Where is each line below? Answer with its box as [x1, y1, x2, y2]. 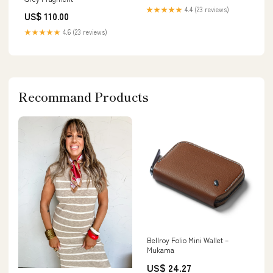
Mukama [147, 244, 174, 255]
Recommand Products [18, 88, 149, 105]
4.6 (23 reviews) [61, 27, 107, 37]
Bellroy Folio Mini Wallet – [147, 235, 229, 245]
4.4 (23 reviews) [183, 4, 229, 15]
